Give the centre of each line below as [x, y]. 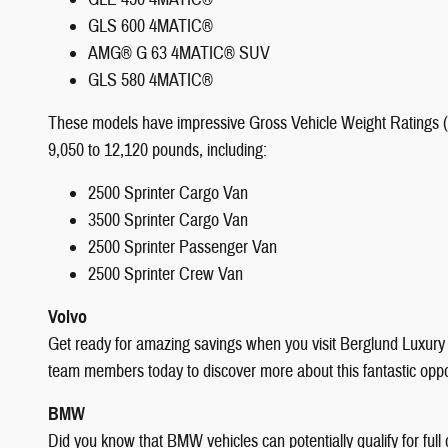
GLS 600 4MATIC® [150, 26]
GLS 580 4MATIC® [150, 80]
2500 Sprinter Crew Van [165, 274]
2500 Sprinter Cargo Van [168, 193]
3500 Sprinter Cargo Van [168, 220]
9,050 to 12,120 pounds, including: [157, 150]
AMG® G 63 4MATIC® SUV [179, 53]
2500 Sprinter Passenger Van [182, 247]
